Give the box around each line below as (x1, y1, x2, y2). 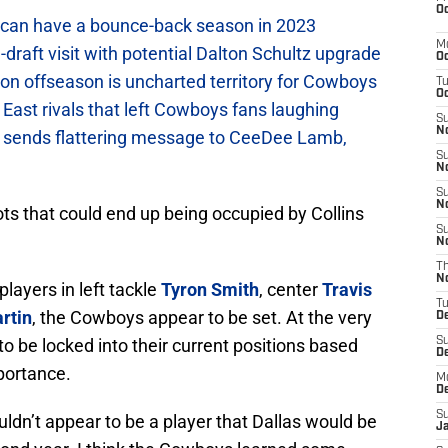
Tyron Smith (161, 279, 259, 301)
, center (259, 279, 322, 301)
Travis (322, 279, 372, 301)
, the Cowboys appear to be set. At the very (32, 307, 372, 329)
